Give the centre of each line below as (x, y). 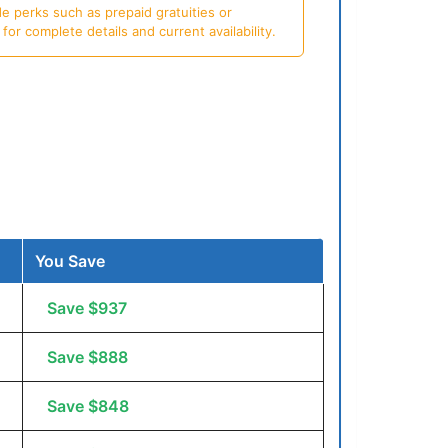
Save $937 (87, 308)
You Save (70, 261)
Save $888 (87, 357)
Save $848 (88, 406)
